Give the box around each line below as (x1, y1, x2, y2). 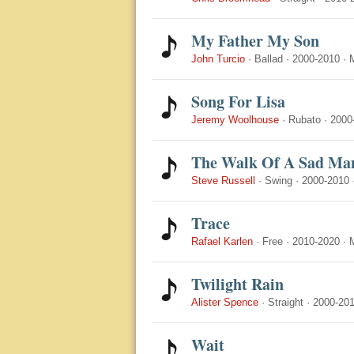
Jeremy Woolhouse (191, 114, 279, 126)
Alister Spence (191, 296, 258, 308)
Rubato (288, 114, 321, 126)
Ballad (254, 53, 283, 65)
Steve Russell (191, 175, 255, 186)
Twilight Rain (191, 273, 284, 296)
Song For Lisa (191, 90, 285, 113)
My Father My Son (191, 29, 319, 52)
